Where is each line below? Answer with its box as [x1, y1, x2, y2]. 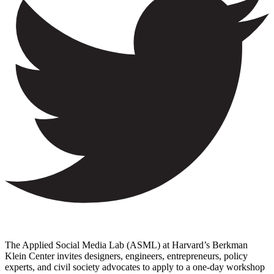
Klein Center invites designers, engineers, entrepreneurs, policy [5, 251, 248, 262]
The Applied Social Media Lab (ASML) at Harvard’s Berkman [5, 240, 248, 251]
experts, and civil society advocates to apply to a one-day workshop [5, 262, 265, 273]
